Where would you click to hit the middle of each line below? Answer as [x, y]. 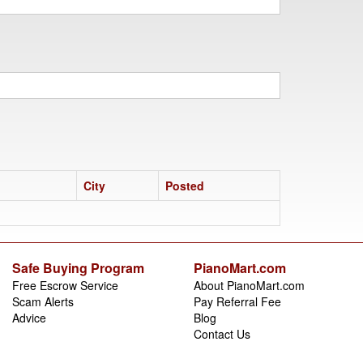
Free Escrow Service [65, 285]
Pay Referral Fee [237, 301]
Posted [185, 185]
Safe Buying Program [78, 267]
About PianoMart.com [249, 285]
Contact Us [222, 333]
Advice [29, 317]
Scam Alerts [43, 301]
